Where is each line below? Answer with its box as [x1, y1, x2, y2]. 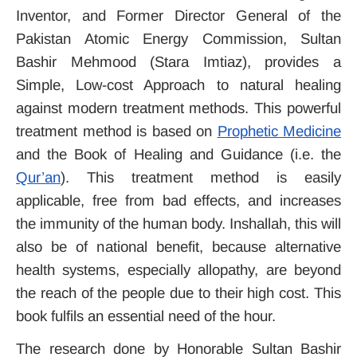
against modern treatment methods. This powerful [16, 100, 341, 116]
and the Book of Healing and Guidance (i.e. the [16, 146, 341, 163]
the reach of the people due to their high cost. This [16, 284, 341, 301]
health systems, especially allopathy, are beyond [16, 261, 341, 278]
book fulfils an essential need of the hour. [16, 308, 276, 324]
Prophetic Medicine [217, 123, 341, 139]
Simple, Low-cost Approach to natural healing [16, 76, 341, 93]
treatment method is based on [16, 123, 218, 139]
